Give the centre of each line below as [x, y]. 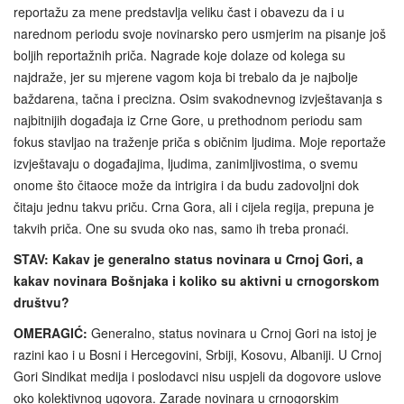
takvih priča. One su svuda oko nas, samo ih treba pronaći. [181, 228]
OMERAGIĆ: [50, 332]
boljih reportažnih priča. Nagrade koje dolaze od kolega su [179, 55]
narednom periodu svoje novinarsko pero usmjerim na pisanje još [200, 33]
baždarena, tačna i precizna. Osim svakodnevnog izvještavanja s [198, 98]
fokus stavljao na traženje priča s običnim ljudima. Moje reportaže [200, 141]
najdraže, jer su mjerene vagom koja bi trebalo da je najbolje [186, 76]
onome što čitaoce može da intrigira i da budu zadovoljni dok [186, 184]
